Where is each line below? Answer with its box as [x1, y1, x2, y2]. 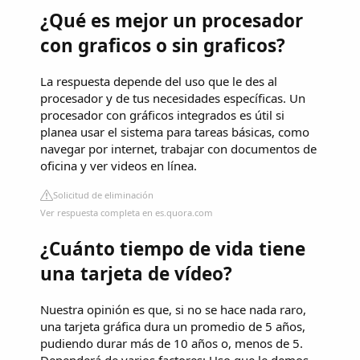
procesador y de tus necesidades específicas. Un [40, 89, 305, 106]
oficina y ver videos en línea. [40, 157, 197, 174]
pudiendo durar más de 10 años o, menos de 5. [40, 334, 303, 351]
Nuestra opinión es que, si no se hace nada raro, [40, 301, 306, 317]
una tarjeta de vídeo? [40, 261, 232, 287]
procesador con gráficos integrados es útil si [40, 106, 284, 123]
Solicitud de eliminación [53, 188, 153, 201]
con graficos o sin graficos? [40, 32, 285, 58]
